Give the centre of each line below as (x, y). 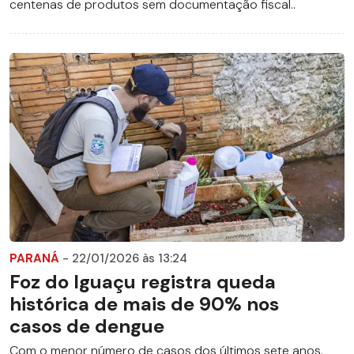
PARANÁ (36, 258)
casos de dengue (87, 326)
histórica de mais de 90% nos (144, 303)
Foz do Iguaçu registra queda (143, 281)
